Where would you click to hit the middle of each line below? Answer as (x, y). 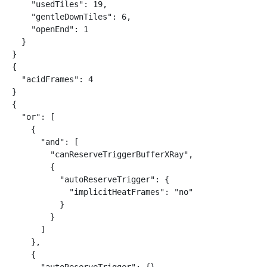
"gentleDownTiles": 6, (72, 17)
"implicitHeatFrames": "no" (103, 192)
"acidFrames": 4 (52, 79)
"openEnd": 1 (50, 29)
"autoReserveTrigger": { (91, 179)
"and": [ (45, 142)
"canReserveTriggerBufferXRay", (103, 154)
